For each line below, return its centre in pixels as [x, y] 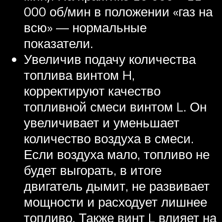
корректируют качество [92, 90]
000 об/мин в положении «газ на [118, 11]
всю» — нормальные [85, 27]
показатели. [58, 43]
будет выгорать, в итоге [93, 170]
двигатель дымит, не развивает [117, 186]
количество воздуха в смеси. [109, 138]
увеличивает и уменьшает [102, 122]
